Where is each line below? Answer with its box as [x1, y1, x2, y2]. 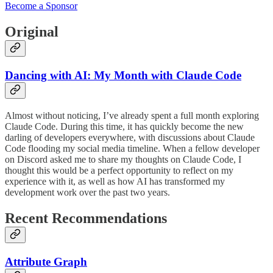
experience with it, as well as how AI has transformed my [5, 175, 225, 186]
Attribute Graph [5, 255, 87, 268]
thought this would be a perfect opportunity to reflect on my [5, 165, 233, 175]
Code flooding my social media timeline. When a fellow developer [5, 143, 260, 154]
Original [5, 24, 58, 40]
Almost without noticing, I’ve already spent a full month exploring [5, 110, 259, 121]
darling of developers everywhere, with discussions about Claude [5, 132, 255, 143]
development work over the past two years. [5, 186, 170, 197]
